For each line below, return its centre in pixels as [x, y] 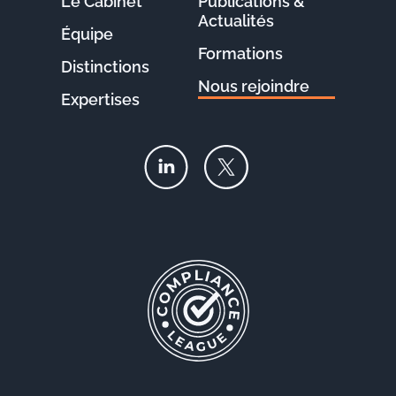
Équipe [87, 34]
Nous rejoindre [254, 86]
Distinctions [105, 66]
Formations [240, 53]
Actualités [236, 20]
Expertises [100, 99]
